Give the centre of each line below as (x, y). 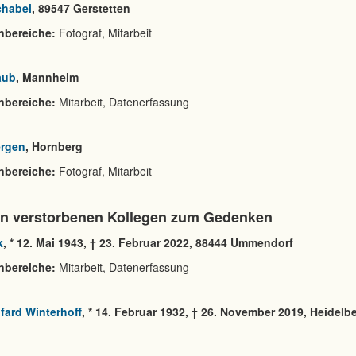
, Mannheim (47, 77)
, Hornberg (54, 146)
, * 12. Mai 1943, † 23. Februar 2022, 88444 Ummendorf (148, 242)
